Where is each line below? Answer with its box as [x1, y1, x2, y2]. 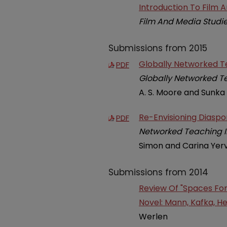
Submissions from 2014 [108, 166, 208, 179]
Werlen [139, 211, 168, 223]
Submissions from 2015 [108, 42, 207, 54]
